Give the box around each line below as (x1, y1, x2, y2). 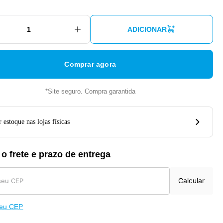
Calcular (178, 176, 205, 185)
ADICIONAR (127, 25, 167, 33)
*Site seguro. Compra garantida (45, 88, 135, 95)
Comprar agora (64, 60, 116, 68)
